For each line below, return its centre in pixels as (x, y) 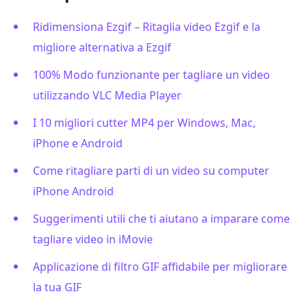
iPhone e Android (78, 144)
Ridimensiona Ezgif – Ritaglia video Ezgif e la (147, 27)
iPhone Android (73, 192)
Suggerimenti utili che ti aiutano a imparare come (161, 219)
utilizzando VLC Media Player (107, 96)
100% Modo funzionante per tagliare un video (151, 75)
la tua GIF (57, 287)
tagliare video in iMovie (93, 240)
